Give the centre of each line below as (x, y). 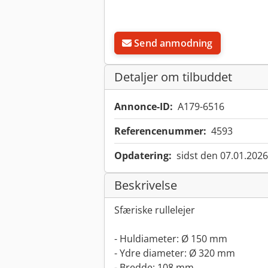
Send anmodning (173, 43)
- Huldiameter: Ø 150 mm (171, 239)
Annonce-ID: (144, 107)
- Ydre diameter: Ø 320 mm (175, 253)
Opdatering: (143, 156)
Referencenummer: (160, 131)
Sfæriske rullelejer (155, 210)
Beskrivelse (146, 185)
